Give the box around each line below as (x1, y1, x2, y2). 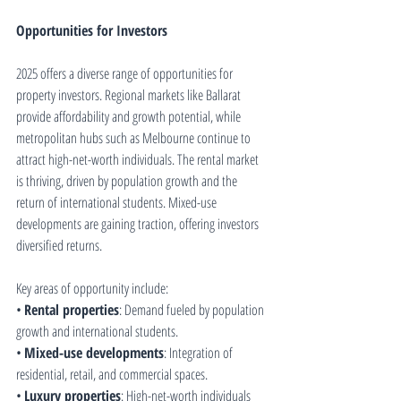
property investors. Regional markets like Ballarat (16, 85, 243, 105)
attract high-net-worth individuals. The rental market (16, 149, 261, 169)
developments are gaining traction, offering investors (16, 214, 261, 234)
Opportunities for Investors (16, 21, 167, 40)
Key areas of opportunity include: (16, 278, 168, 298)
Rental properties (24, 300, 119, 320)
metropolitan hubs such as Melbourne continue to (16, 128, 253, 148)
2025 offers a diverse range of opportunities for (16, 64, 235, 83)
